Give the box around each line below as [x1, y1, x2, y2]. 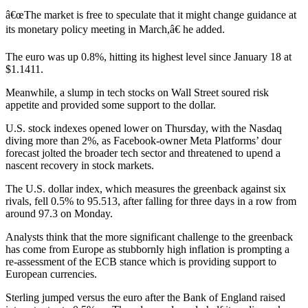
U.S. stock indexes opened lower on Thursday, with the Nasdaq [5, 122, 282, 134]
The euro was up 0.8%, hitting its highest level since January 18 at [5, 50, 291, 63]
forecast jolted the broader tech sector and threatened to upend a [5, 146, 280, 159]
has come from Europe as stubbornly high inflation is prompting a [5, 243, 289, 255]
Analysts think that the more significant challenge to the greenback [5, 230, 293, 243]
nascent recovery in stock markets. [5, 159, 154, 171]
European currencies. [5, 267, 97, 280]
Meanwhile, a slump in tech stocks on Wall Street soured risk [5, 86, 269, 98]
